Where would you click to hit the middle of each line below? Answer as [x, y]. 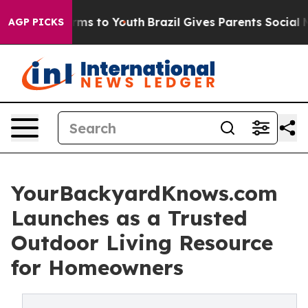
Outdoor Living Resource [142, 243]
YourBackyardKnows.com [144, 193]
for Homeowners [97, 267]
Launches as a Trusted [129, 218]
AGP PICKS [36, 22]
